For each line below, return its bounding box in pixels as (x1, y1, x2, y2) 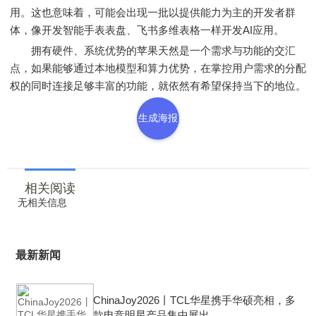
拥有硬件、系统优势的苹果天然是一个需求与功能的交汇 (10, 44, 296, 56)
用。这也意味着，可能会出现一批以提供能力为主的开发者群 (10, 6, 296, 18)
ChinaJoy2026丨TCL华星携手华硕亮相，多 (93, 294, 296, 306)
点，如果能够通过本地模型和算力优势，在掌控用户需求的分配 (10, 62, 306, 74)
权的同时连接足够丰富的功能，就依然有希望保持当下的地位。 (10, 80, 306, 92)
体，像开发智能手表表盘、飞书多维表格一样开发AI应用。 (10, 24, 284, 36)
